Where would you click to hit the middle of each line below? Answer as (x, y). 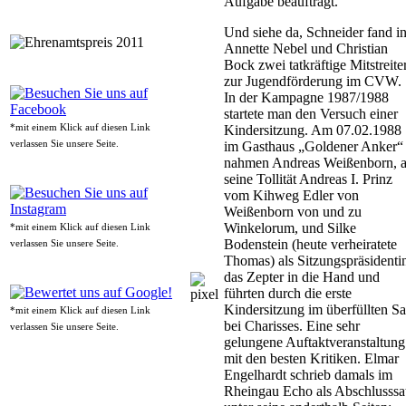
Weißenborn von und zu (293, 212)
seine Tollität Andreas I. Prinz (308, 179)
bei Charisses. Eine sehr (292, 326)
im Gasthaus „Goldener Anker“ (314, 147)
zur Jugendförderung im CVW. (313, 82)
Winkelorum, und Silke (290, 228)
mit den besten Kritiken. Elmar (311, 359)
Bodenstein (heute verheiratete (310, 245)
